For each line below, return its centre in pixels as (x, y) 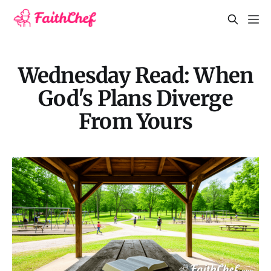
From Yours (135, 121)
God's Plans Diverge (135, 98)
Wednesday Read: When (135, 75)
